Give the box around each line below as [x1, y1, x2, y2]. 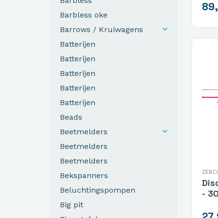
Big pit [60, 200, 83, 209]
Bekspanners [60, 170, 108, 180]
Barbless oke [60, 10, 108, 19]
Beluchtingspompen [60, 185, 135, 195]
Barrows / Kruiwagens [60, 24, 143, 34]
